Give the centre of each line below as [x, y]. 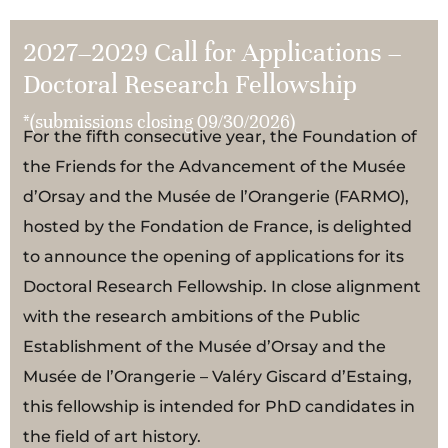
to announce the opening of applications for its [213, 256]
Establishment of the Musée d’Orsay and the [204, 346]
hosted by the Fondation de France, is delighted [217, 226]
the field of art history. [111, 436]
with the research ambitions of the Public [191, 316]
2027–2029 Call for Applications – [211, 52]
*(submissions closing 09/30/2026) [158, 121]
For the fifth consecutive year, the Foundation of [219, 136]
